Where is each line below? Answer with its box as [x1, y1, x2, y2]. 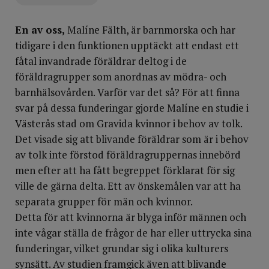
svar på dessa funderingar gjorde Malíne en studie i [15, 101, 249, 115]
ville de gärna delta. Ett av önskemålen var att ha [15, 179, 241, 193]
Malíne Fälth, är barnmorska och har [65, 23, 235, 37]
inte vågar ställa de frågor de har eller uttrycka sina [15, 226, 252, 240]
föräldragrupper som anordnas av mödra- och [15, 70, 226, 83]
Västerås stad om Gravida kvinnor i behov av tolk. [15, 116, 242, 130]
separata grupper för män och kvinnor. [15, 195, 193, 208]
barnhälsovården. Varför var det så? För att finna [15, 85, 240, 99]
